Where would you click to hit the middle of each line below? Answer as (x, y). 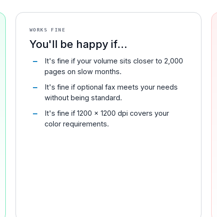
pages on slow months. (83, 71)
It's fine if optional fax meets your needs (111, 87)
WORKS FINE (47, 30)
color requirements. (77, 124)
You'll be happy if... (78, 44)
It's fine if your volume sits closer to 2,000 (114, 61)
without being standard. (84, 97)
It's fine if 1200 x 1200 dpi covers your (107, 113)
